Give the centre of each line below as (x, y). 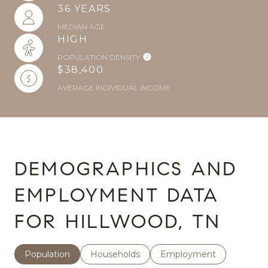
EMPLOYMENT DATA (117, 195)
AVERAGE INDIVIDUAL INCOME (114, 88)
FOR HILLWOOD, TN (118, 221)
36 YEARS (84, 9)
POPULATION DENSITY (99, 57)
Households (115, 254)
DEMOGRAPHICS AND (126, 169)
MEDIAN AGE (81, 27)
